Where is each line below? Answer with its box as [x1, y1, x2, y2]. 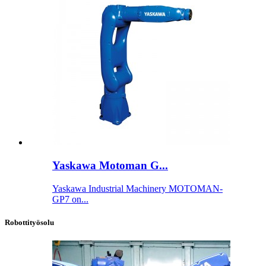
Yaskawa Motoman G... [52, 159, 168, 172]
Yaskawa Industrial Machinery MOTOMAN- [52, 183, 223, 194]
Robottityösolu [5, 217, 54, 227]
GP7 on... [52, 194, 88, 204]
